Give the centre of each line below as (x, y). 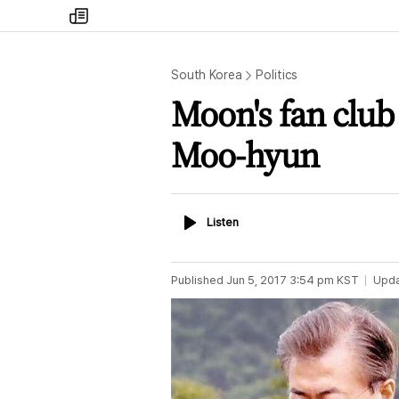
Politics (277, 75)
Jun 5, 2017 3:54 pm (280, 280)
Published (197, 280)
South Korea (207, 75)
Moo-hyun (245, 155)
